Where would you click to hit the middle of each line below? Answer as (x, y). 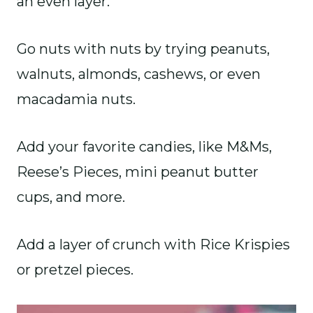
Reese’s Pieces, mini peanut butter (138, 172)
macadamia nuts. (76, 99)
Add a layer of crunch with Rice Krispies (153, 244)
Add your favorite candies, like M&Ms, (144, 146)
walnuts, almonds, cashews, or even (139, 74)
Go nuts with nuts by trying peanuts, (143, 49)
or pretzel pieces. (75, 269)
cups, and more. (71, 197)
